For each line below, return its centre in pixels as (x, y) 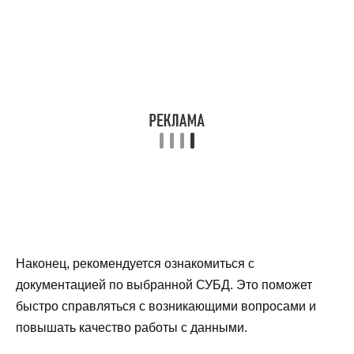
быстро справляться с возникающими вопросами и (166, 306)
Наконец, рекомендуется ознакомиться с (135, 263)
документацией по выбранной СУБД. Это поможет (164, 284)
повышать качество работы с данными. (132, 327)
